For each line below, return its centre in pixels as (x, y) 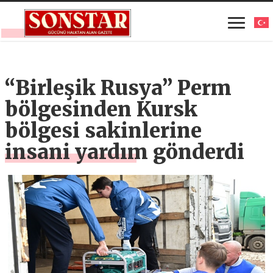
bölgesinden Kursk (101, 109)
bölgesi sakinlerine (104, 131)
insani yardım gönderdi (125, 152)
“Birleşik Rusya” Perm (119, 88)
